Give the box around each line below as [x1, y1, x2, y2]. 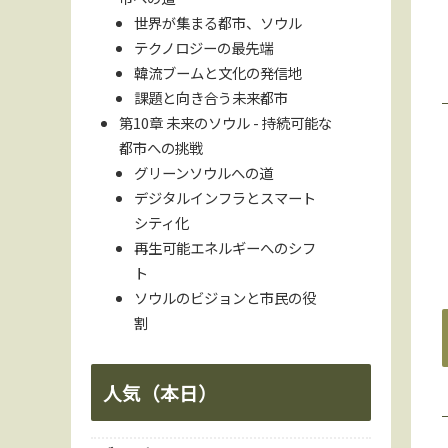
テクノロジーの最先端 [133, 36, 273, 58]
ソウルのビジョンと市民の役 [133, 286, 316, 308]
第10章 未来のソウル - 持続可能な [119, 111, 333, 133]
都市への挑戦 [119, 136, 204, 158]
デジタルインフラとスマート [133, 186, 316, 208]
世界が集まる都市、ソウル [133, 11, 302, 33]
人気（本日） [103, 378, 217, 406]
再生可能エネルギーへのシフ [133, 236, 316, 258]
